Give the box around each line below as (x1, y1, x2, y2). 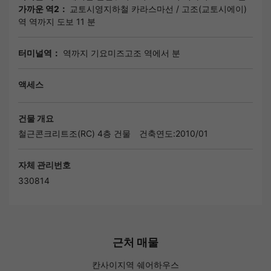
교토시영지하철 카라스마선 (70, 3, 174, 14)
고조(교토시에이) (181, 3, 247, 14)
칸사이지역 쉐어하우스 (92, 259, 179, 270)
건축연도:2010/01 (139, 128, 208, 139)
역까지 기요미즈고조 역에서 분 (60, 47, 180, 58)
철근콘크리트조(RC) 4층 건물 (18, 128, 131, 139)
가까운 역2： (18, 3, 70, 14)
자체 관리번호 (18, 160, 71, 171)
